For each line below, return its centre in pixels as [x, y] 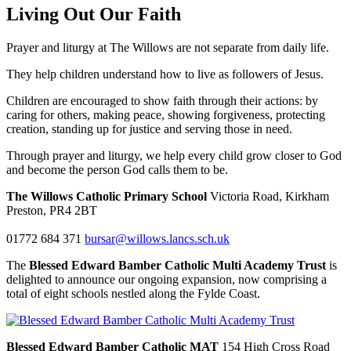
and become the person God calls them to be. [117, 169]
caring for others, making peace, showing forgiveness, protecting [166, 114]
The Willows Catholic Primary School [107, 196]
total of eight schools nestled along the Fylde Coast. [133, 293]
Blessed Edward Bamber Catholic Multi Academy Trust [177, 265]
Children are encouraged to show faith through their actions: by [162, 100]
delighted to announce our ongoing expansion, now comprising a [166, 279]
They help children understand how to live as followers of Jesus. [165, 74]
